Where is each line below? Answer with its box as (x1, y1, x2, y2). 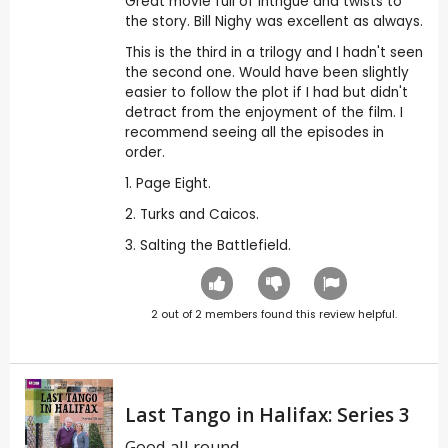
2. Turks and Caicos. (124, 204, 259, 224)
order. (124, 143, 165, 162)
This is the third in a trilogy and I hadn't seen (124, 43, 423, 62)
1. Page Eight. (124, 173, 211, 193)
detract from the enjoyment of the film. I (124, 103, 403, 122)
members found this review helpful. (201, 306, 397, 322)
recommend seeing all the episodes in (124, 123, 384, 142)
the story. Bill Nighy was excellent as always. (124, 12, 423, 32)
